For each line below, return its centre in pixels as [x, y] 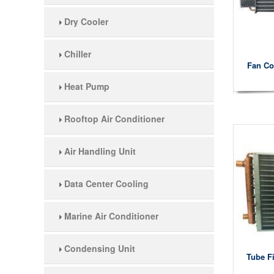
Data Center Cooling [105, 183]
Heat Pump [86, 86]
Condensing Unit [98, 248]
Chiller [76, 54]
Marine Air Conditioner [110, 216]
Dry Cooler [85, 21]
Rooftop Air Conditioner [113, 119]
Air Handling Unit [99, 151]
